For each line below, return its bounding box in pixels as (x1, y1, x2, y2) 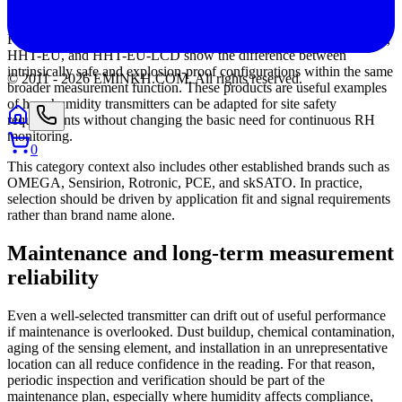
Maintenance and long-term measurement (7, 241, 394, 266)
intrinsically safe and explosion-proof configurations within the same (7, 64, 393, 80)
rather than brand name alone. (7, 207, 175, 223)
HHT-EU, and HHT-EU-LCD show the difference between (7, 48, 346, 64)
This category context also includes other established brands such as (7, 159, 389, 175)
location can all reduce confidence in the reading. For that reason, (7, 356, 375, 372)
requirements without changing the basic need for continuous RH (7, 112, 375, 128)
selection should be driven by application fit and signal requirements (7, 191, 390, 207)
